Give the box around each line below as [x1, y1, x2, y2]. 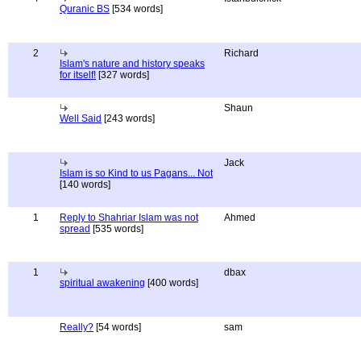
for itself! [60, 69, 96, 81]
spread [60, 223, 90, 234]
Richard [224, 48, 259, 59]
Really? [60, 322, 93, 333]
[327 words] [96, 69, 149, 81]
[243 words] [102, 113, 155, 124]
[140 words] [60, 179, 110, 190]
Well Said [60, 113, 102, 124]
